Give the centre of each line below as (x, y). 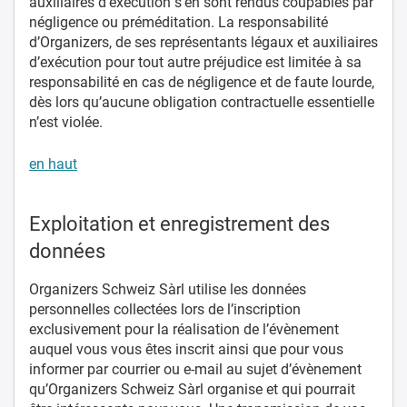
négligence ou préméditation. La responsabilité (179, 22)
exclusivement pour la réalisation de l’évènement (184, 329)
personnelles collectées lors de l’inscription (165, 309)
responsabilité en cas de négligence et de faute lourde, (202, 82)
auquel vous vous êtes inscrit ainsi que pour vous (186, 349)
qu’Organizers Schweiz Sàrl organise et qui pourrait (192, 389)
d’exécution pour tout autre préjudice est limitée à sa (195, 62)
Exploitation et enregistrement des (179, 223)
